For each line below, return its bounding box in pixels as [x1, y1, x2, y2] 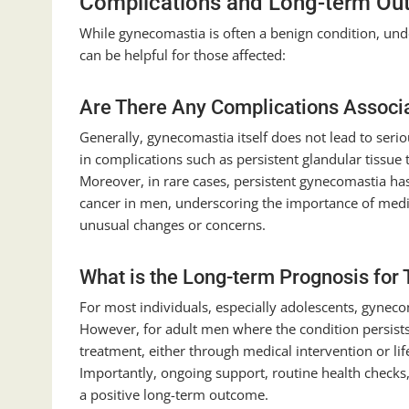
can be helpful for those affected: [79, 46, 286, 65]
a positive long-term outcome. [79, 385, 268, 404]
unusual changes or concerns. [79, 215, 266, 235]
